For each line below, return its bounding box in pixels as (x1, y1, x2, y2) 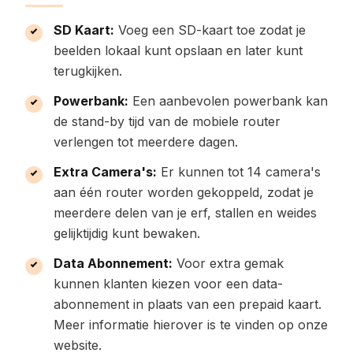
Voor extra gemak (173, 255, 284, 271)
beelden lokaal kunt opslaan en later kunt (54, 43, 303, 58)
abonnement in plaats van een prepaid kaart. (54, 296, 321, 312)
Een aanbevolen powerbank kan (128, 93, 328, 109)
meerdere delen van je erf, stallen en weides (54, 205, 317, 221)
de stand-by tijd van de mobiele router (54, 113, 281, 129)
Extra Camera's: (54, 164, 157, 180)
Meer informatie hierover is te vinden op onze (54, 317, 328, 333)
